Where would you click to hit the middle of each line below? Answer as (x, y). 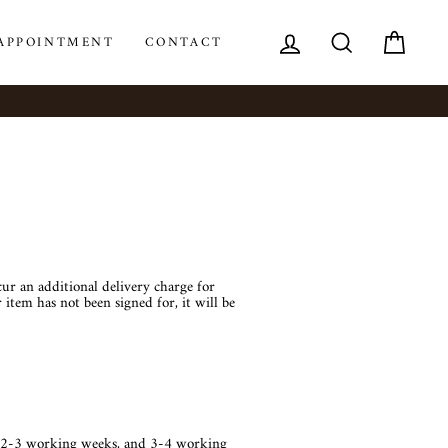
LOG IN (332, 34)
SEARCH (386, 34)
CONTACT (183, 42)
